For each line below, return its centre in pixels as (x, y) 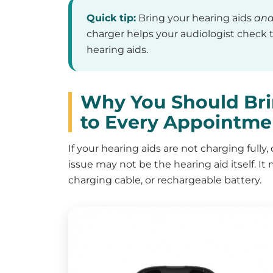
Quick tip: (111, 18)
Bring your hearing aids (195, 18)
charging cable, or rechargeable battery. (165, 180)
